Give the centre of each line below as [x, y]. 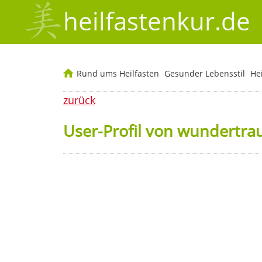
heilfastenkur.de [156, 21]
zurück [79, 100]
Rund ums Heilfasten [118, 74]
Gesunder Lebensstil [204, 74]
